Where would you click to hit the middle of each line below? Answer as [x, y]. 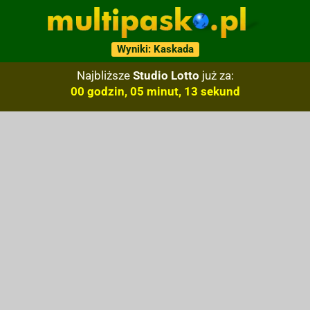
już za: [216, 75]
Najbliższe [104, 75]
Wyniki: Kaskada [155, 49]
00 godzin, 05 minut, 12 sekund [155, 91]
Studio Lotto [166, 75]
